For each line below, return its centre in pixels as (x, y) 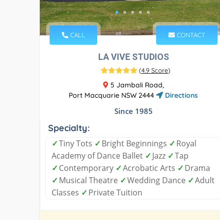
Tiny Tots (77, 143)
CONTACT (190, 35)
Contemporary (87, 168)
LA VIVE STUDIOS (133, 56)
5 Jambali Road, (136, 85)
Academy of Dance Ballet (98, 155)
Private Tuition (115, 192)
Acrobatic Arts (150, 168)
